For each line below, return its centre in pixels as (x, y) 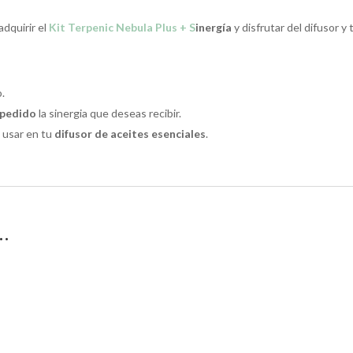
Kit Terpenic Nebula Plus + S (123, 28)
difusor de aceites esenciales (130, 134)
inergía (214, 28)
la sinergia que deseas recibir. (109, 113)
